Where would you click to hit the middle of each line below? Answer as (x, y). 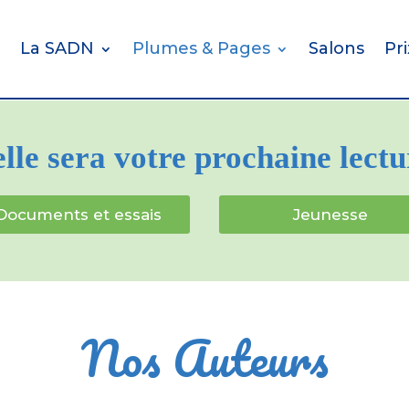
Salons (336, 49)
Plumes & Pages (201, 49)
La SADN (57, 49)
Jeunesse (331, 214)
